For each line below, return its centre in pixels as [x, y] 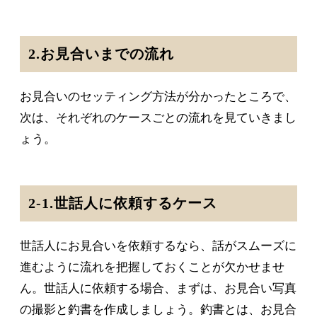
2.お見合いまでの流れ [101, 54]
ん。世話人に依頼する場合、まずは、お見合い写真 [158, 289]
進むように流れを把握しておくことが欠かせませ [152, 267]
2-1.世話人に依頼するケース [123, 204]
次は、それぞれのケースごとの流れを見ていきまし [158, 118]
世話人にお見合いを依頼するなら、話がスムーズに [158, 246]
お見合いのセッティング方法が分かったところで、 [158, 97]
